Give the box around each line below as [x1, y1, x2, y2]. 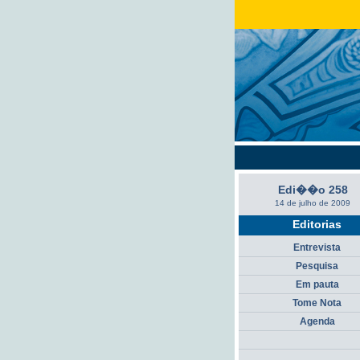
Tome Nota [292, 297, 342, 309]
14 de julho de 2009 [275, 198, 350, 207]
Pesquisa [296, 260, 338, 272]
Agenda [299, 316, 335, 327]
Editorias [292, 218, 342, 231]
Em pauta [295, 279, 339, 290]
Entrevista [293, 242, 341, 253]
